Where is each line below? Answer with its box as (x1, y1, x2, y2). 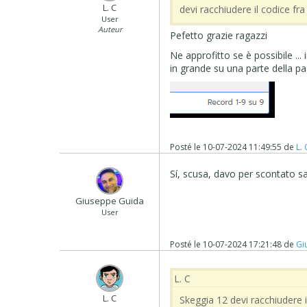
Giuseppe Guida (75, 195, 145, 208)
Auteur (97, 24, 122, 35)
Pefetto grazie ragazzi (170, 29, 268, 42)
